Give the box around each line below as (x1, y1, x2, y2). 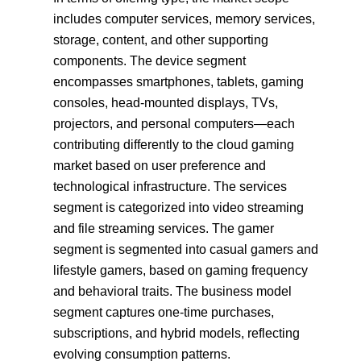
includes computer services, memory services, (53, 11, 316, 26)
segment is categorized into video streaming (53, 200, 305, 214)
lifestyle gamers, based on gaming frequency (53, 263, 309, 277)
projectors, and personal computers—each (53, 116, 296, 131)
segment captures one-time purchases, (53, 305, 275, 319)
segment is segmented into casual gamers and (53, 242, 319, 256)
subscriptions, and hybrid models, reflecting (53, 326, 301, 340)
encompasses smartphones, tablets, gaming (53, 74, 305, 89)
